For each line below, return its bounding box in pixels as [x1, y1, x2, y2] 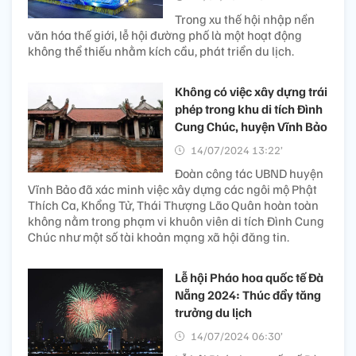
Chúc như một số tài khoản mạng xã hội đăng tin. [28, 228, 289, 245]
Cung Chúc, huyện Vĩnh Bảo [175, 118, 327, 134]
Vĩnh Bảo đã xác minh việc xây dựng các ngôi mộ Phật [28, 180, 317, 197]
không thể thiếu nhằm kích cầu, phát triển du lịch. [28, 42, 294, 59]
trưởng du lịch [175, 304, 252, 320]
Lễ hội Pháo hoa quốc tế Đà [175, 269, 323, 285]
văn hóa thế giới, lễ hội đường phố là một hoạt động [28, 26, 302, 43]
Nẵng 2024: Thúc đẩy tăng [175, 286, 321, 303]
